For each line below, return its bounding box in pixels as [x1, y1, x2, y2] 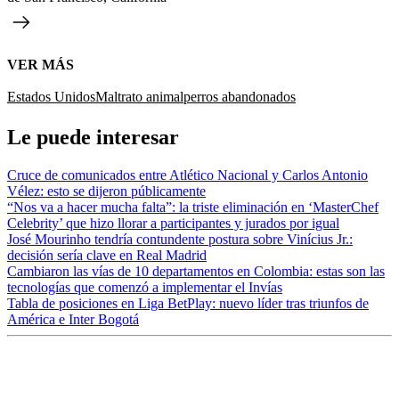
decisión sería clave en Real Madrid [7, 247, 207, 263]
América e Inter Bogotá [7, 311, 139, 327]
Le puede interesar [7, 125, 179, 149]
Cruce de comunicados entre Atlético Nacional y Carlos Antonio [7, 167, 368, 183]
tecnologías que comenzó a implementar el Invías [7, 279, 282, 295]
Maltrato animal [95, 88, 183, 104]
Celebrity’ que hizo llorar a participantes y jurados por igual [7, 215, 339, 231]
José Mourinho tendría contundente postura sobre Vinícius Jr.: [7, 231, 353, 247]
